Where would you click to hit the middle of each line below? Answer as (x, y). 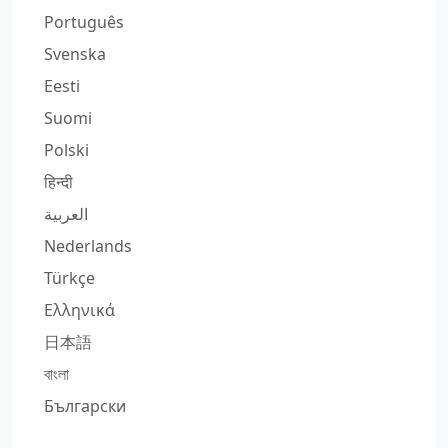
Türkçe (69, 277)
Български (85, 405)
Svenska (75, 53)
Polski (66, 149)
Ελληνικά (79, 309)
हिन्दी (58, 181)
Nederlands (88, 245)
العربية (66, 213)
